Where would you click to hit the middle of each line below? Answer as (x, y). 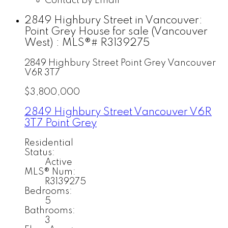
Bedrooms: (48, 192)
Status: (40, 153)
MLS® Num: (50, 172)
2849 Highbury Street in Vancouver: (113, 21)
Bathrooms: (50, 211)
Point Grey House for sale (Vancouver (116, 32)
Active (59, 163)
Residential (49, 143)
